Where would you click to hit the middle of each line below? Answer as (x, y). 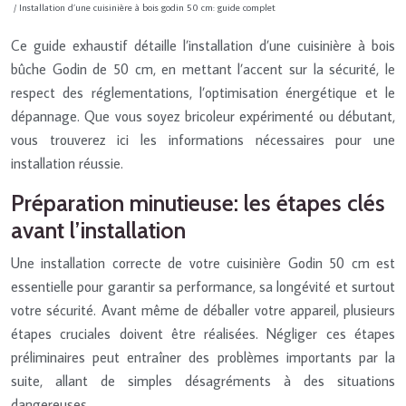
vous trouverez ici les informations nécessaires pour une (203, 139)
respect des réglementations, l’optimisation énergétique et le (203, 92)
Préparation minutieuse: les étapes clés (198, 203)
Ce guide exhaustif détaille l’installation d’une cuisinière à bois (203, 45)
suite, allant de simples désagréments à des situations (203, 380)
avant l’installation (98, 230)
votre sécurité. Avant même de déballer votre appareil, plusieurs (203, 309)
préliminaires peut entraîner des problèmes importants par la (203, 357)
